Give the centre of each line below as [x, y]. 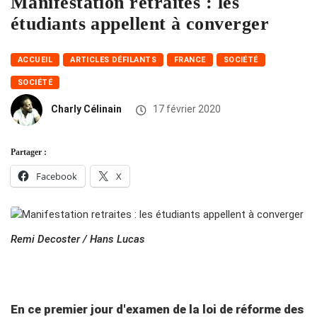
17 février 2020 [186, 109]
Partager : [29, 152]
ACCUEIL [35, 60]
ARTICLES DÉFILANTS [114, 60]
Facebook [57, 177]
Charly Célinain [86, 109]
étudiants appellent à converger [140, 24]
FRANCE [190, 60]
